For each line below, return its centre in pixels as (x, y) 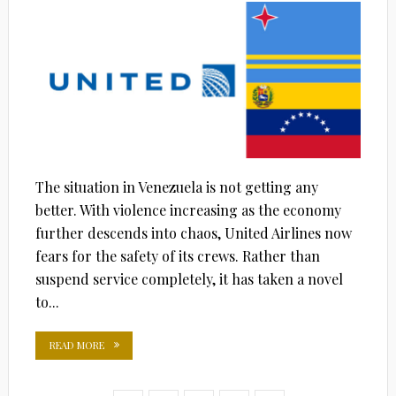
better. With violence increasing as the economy (188, 209)
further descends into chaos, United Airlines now (193, 232)
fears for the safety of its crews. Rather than (177, 255)
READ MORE (76, 345)
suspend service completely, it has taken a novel (189, 278)
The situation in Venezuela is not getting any (176, 187)
